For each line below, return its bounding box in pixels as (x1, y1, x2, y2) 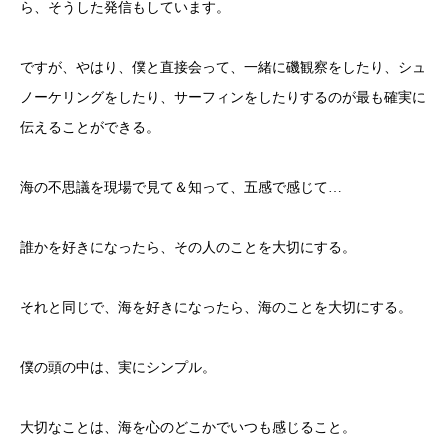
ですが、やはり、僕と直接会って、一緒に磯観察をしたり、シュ (20, 60, 426, 75)
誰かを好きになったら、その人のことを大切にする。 (20, 240, 356, 255)
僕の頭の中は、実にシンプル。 (20, 360, 216, 375)
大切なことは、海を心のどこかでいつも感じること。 (20, 420, 356, 435)
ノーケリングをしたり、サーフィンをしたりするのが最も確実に (20, 90, 426, 105)
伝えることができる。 (20, 120, 160, 135)
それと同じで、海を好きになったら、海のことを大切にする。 (20, 300, 412, 315)
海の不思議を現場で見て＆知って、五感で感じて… (20, 180, 342, 195)
